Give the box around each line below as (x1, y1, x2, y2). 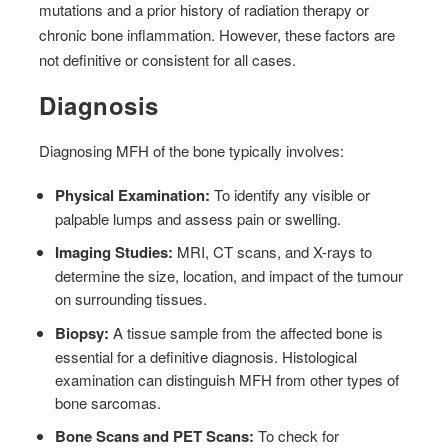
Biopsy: (55, 321, 110, 344)
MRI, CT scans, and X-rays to (173, 241, 373, 263)
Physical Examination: (55, 183, 211, 206)
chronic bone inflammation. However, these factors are (39, 23, 396, 45)
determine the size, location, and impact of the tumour (55, 265, 404, 287)
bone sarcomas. (55, 391, 162, 413)
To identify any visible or (210, 183, 371, 205)
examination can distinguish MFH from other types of (55, 368, 400, 390)
